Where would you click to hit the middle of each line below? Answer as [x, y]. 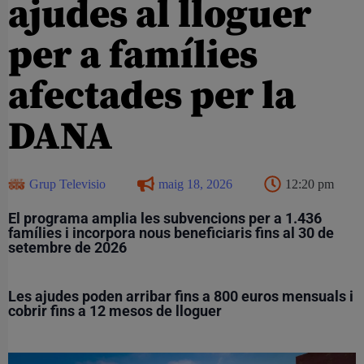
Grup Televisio [67, 184]
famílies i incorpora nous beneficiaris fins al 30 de [171, 232]
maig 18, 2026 [195, 184]
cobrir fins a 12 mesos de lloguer [115, 310]
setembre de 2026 [67, 247]
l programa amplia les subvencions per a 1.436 [169, 218]
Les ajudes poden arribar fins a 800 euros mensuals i [181, 296]
